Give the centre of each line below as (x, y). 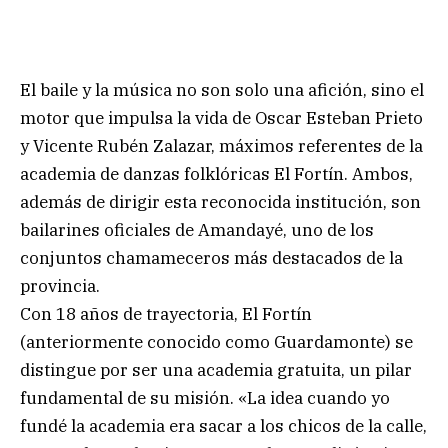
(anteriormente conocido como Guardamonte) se (216, 341)
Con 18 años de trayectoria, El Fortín (166, 313)
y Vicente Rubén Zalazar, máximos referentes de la (221, 145)
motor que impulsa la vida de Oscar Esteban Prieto (221, 117)
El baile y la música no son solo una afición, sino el (222, 89)
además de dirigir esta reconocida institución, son (220, 201)
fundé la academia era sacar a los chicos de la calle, (223, 425)
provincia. (60, 285)
